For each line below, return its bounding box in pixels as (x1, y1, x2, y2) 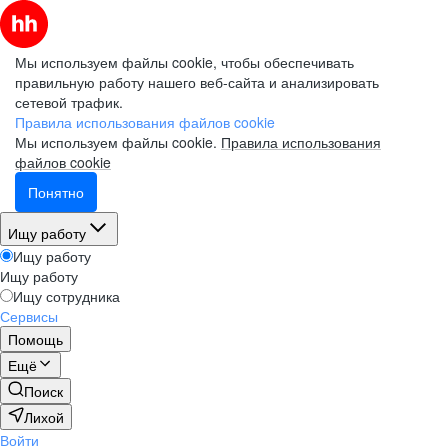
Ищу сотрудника (13, 286, 120, 306)
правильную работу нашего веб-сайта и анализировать (15, 72, 379, 92)
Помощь (8, 329, 63, 349)
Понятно (28, 182, 84, 202)
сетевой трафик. (15, 92, 123, 112)
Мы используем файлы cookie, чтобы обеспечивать (15, 52, 354, 72)
